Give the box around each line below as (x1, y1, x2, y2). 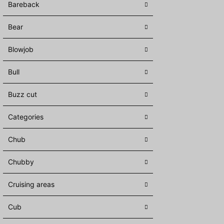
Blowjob (8, 45, 33, 53)
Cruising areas (8, 180, 54, 188)
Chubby (8, 157, 34, 166)
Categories (8, 112, 43, 121)
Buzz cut (8, 90, 37, 98)
